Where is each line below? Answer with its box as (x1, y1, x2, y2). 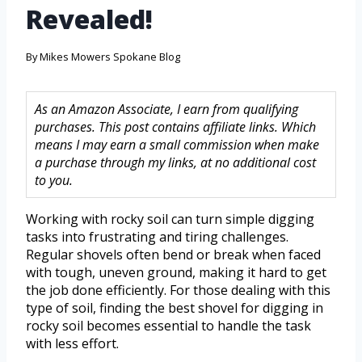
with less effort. (26, 335, 119, 353)
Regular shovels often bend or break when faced (26, 246, 321, 264)
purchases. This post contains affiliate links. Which (35, 118, 316, 137)
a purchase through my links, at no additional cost (35, 154, 316, 172)
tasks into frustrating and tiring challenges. (26, 228, 288, 246)
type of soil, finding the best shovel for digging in (26, 299, 323, 318)
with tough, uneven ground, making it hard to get (26, 263, 326, 282)
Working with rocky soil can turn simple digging (26, 210, 314, 229)
